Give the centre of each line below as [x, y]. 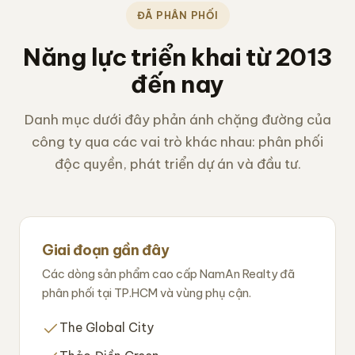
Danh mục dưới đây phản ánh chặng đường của [177, 120]
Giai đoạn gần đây [106, 250]
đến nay [177, 84]
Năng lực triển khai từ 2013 [177, 57]
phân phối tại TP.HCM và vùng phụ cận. [147, 293]
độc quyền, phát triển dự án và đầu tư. [177, 164]
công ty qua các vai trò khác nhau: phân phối [177, 142]
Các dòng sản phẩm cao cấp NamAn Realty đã [168, 274]
